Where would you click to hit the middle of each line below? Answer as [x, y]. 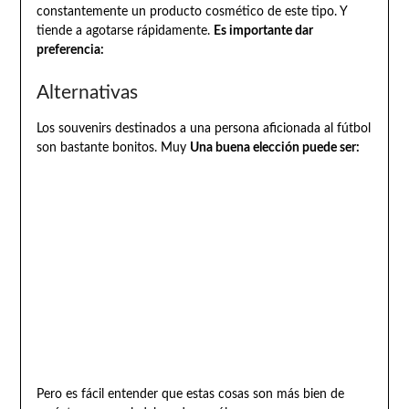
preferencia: [70, 50]
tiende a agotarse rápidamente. [125, 31]
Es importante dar [263, 31]
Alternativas [87, 92]
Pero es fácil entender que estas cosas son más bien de [190, 395]
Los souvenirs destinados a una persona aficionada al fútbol [203, 128]
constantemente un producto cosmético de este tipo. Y [191, 11]
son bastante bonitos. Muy [113, 147]
